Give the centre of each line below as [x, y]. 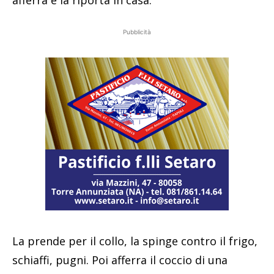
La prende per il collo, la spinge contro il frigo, [135, 241]
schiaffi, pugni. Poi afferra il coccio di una [120, 260]
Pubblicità [137, 31]
